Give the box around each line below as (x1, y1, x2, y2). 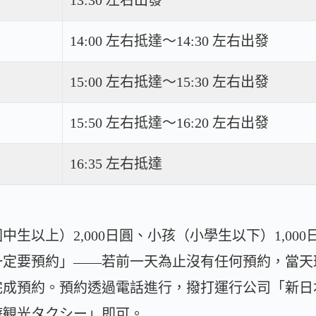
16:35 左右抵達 (70, 155, 162, 171)
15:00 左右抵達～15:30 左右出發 (70, 73, 269, 90)
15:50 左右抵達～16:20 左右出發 (70, 114, 269, 130)
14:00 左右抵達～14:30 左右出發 (70, 32, 269, 49)
